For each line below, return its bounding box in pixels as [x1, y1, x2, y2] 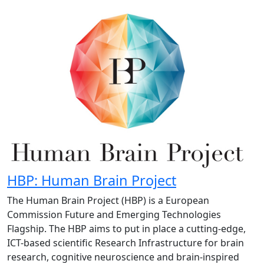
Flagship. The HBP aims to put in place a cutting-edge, [7, 222, 246, 235]
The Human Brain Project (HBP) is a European [7, 193, 209, 207]
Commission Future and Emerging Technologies [7, 207, 221, 221]
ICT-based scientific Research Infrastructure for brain [7, 236, 244, 249]
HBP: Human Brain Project [7, 170, 176, 190]
